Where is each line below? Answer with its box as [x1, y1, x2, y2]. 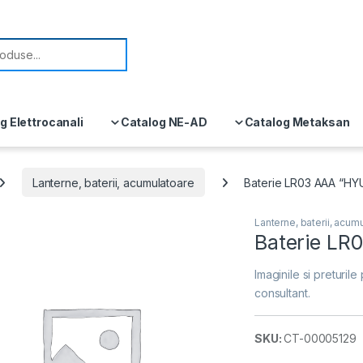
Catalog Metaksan [244, 115, 350, 130]
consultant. [254, 285, 310, 300]
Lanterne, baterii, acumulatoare [32, 175, 194, 190]
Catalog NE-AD [120, 115, 207, 130]
